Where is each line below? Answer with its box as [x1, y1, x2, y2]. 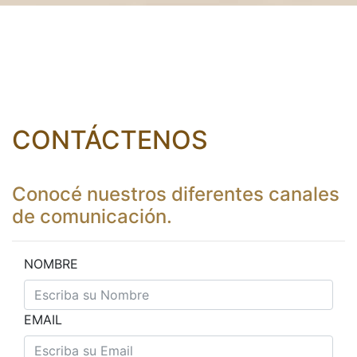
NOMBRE [24, 256, 78, 273]
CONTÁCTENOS [12, 124, 208, 156]
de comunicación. [12, 205, 172, 229]
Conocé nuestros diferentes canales [12, 182, 339, 206]
